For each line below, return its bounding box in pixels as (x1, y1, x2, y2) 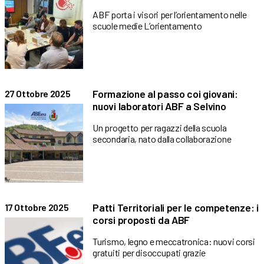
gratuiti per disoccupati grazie (93, 246, 206, 258)
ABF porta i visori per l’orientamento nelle (93, 8, 247, 20)
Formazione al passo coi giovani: (93, 87, 238, 101)
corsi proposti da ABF (93, 213, 190, 226)
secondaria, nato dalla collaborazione (93, 133, 232, 145)
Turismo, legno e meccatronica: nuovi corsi (93, 235, 255, 247)
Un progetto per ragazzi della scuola (93, 122, 227, 134)
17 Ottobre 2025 (5, 201, 69, 213)
